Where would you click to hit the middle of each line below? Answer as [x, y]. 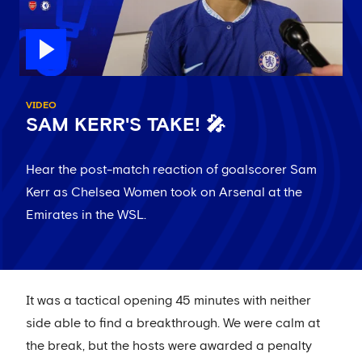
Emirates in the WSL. [86, 215]
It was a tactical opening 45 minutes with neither [168, 300]
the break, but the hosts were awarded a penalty [169, 345]
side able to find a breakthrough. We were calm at [173, 323]
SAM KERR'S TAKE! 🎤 [126, 125]
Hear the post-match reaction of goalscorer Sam [171, 169]
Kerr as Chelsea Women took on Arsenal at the [164, 192]
